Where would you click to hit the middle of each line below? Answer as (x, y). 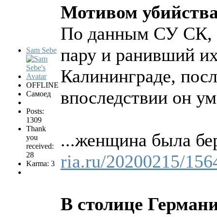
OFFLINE (42, 85)
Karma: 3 (40, 164)
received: (40, 146)
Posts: (35, 111)
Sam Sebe (41, 50)
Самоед (39, 94)
